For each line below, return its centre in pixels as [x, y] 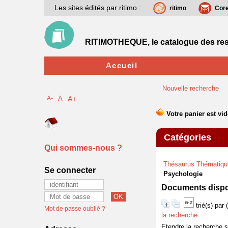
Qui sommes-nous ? [83, 148]
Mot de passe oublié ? [75, 209]
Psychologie [183, 174]
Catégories [188, 137]
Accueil [122, 65]
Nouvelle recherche [191, 88]
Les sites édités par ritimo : [98, 8]
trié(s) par [211, 205]
